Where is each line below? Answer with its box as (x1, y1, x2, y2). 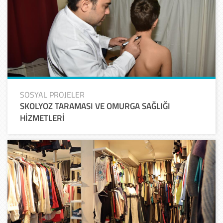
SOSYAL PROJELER (20, 88, 85, 101)
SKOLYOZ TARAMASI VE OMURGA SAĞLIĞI (20, 99, 170, 112)
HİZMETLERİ (20, 111, 65, 124)
